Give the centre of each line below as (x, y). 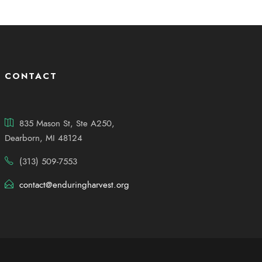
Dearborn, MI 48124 (43, 138)
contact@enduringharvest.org (74, 185)
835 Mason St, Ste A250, (67, 123)
